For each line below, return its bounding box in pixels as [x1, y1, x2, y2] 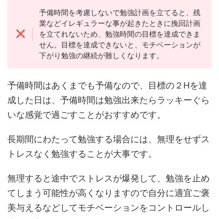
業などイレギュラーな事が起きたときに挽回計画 [39, 18, 200, 28]
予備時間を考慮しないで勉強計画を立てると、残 [39, 7, 200, 17]
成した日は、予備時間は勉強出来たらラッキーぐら [7, 95, 210, 106]
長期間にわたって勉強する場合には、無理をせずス [7, 134, 210, 145]
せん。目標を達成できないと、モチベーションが [39, 40, 200, 49]
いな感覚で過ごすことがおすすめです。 [7, 109, 166, 120]
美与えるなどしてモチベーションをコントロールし [7, 202, 210, 213]
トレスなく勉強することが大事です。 [7, 149, 157, 159]
